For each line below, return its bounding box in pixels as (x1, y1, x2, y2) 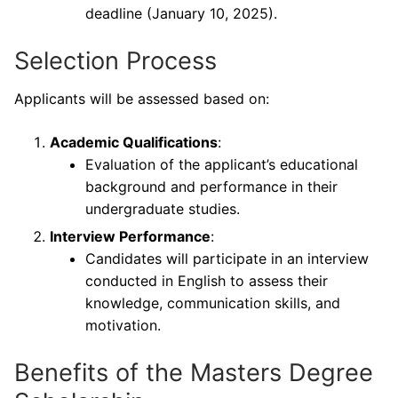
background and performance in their (85, 178, 338, 196)
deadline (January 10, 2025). (85, 4, 277, 22)
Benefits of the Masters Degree (14, 358, 373, 388)
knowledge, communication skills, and (85, 294, 340, 313)
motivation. (85, 316, 161, 335)
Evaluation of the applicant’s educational (85, 155, 358, 174)
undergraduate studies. (85, 200, 240, 219)
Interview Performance (50, 227, 211, 246)
